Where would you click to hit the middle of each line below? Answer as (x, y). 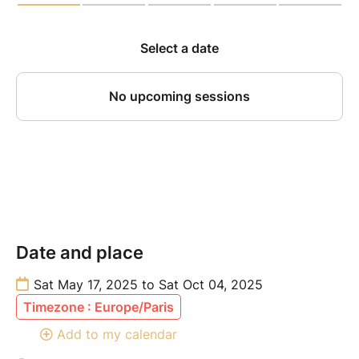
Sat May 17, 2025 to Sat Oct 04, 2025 (148, 284)
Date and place (80, 252)
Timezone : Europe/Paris (99, 307)
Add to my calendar (117, 334)
